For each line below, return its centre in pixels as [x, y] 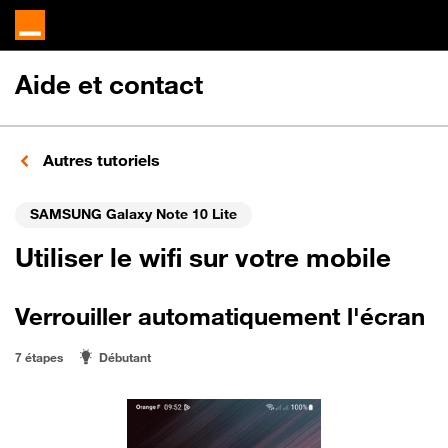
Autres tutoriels [99, 160]
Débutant [125, 357]
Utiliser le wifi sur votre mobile [203, 257]
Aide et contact [109, 84]
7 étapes [39, 357]
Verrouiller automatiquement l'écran [220, 316]
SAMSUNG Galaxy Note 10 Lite [133, 213]
